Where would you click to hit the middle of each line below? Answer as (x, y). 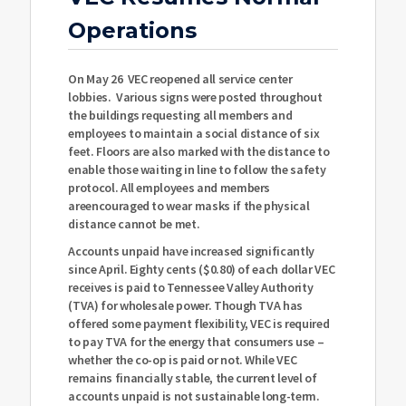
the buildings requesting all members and (180, 116)
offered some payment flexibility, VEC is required (199, 324)
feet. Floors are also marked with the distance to (199, 152)
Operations (133, 31)
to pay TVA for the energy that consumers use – (196, 342)
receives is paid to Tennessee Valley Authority (191, 288)
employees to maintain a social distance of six (194, 134)
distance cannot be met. (134, 224)
